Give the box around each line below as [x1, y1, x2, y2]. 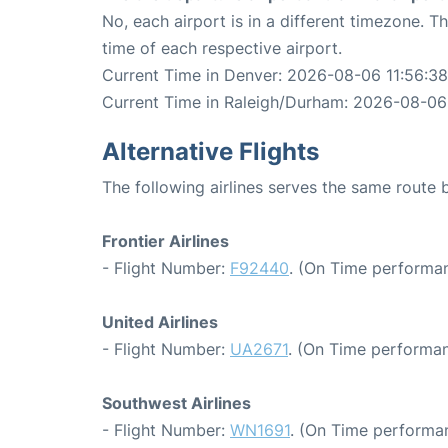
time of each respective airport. [102, 38, 342, 59]
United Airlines [102, 312, 218, 333]
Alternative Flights [102, 137, 319, 167]
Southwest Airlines [102, 393, 251, 414]
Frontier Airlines [102, 231, 229, 252]
